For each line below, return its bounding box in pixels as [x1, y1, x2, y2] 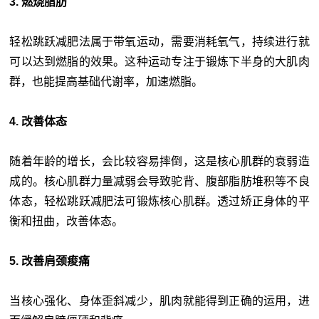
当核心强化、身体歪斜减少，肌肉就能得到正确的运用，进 [9, 294, 310, 307]
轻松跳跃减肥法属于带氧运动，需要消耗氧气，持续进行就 [9, 35, 310, 48]
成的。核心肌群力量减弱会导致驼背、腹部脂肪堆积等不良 [9, 174, 310, 187]
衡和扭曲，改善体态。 [9, 214, 124, 227]
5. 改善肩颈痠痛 [9, 254, 90, 267]
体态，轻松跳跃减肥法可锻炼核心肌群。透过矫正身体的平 [9, 194, 310, 207]
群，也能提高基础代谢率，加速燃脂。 [9, 75, 204, 88]
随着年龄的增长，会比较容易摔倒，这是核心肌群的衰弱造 [9, 155, 310, 167]
